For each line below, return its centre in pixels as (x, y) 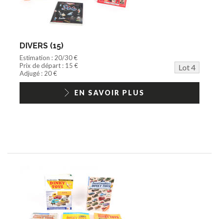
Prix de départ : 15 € (49, 65)
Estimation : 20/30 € (49, 57)
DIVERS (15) (42, 45)
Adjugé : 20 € (38, 73)
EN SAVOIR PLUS (109, 92)
